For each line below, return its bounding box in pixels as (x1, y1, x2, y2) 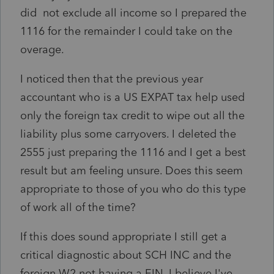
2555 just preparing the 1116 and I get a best (20, 145, 246, 159)
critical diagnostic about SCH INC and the (20, 248, 231, 262)
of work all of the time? (20, 200, 142, 214)
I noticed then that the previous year (20, 72, 203, 86)
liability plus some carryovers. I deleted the (20, 127, 236, 141)
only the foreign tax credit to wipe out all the (20, 108, 245, 122)
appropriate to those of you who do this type (20, 182, 246, 196)
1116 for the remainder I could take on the (20, 24, 235, 38)
